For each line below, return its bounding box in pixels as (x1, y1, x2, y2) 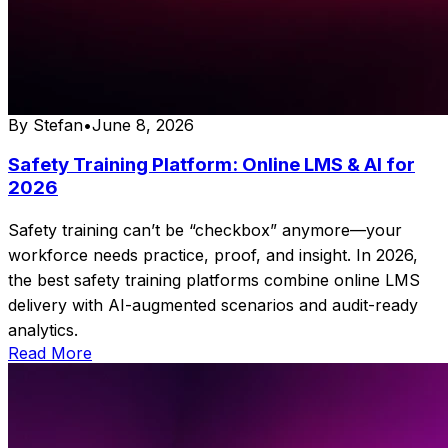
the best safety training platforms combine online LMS (8, 270, 420, 291)
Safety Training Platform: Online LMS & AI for (8, 153, 415, 177)
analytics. (8, 320, 78, 341)
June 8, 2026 (92, 114, 194, 135)
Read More (8, 343, 92, 364)
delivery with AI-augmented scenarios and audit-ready (8, 295, 418, 316)
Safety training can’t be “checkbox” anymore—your (8, 220, 402, 241)
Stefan (33, 114, 83, 135)
